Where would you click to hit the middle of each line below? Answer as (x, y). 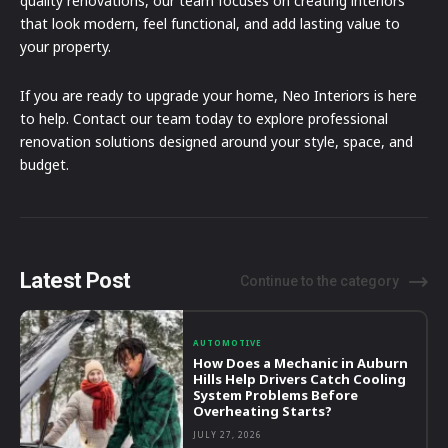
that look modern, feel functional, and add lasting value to (210, 23)
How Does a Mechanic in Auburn (301, 363)
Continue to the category (319, 280)
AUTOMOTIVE (228, 343)
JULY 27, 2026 (228, 435)
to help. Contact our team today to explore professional (204, 118)
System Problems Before (276, 395)
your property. (65, 46)
